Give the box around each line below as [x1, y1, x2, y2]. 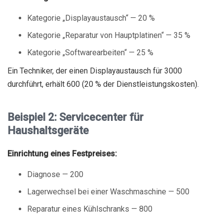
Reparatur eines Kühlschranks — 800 [27, 204, 152, 214]
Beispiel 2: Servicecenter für [7, 111, 144, 123]
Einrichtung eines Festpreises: [7, 149, 117, 158]
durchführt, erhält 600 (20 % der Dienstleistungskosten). [7, 79, 199, 89]
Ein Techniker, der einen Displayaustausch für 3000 [7, 66, 182, 75]
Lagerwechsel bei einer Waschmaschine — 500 [27, 187, 189, 196]
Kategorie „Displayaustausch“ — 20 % [27, 13, 155, 23]
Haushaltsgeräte [7, 124, 89, 137]
